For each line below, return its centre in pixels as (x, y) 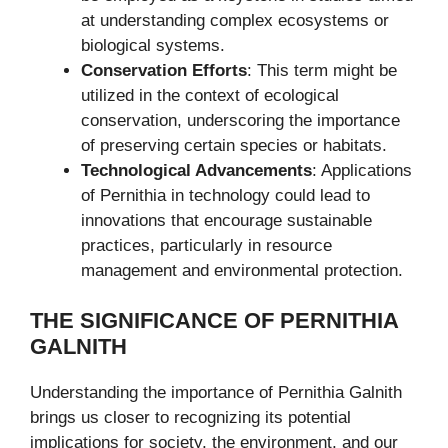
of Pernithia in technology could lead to (225, 195)
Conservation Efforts (164, 70)
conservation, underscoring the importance (240, 120)
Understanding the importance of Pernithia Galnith (216, 393)
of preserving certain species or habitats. (234, 145)
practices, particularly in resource (206, 245)
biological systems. (153, 45)
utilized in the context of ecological (210, 95)
